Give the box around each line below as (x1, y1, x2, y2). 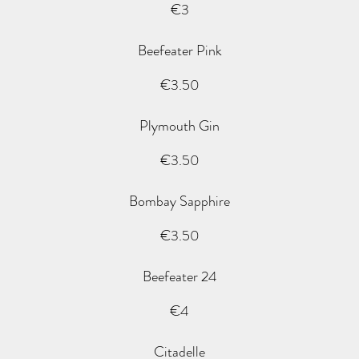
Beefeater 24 (142, 266, 217, 287)
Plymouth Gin (139, 115, 220, 136)
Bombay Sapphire (129, 191, 230, 212)
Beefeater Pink (137, 40, 222, 61)
